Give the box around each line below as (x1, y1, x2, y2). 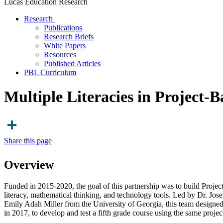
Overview (4, 158, 54, 172)
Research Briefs (44, 32, 94, 41)
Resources (44, 50, 76, 59)
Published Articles (44, 59, 101, 68)
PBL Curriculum (24, 68, 76, 77)
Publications (44, 23, 82, 32)
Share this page (4, 136, 52, 145)
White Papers (44, 41, 86, 50)
